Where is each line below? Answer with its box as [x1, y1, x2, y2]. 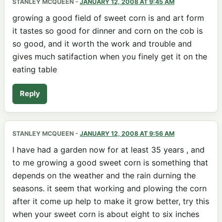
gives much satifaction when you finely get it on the [12, 51, 207, 61]
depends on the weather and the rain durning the [12, 170, 196, 180]
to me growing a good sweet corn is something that [12, 157, 208, 167]
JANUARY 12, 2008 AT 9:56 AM [80, 130, 174, 137]
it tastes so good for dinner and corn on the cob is [12, 25, 203, 36]
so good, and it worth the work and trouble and [12, 38, 192, 49]
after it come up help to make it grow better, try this [12, 196, 209, 206]
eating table [12, 64, 57, 74]
